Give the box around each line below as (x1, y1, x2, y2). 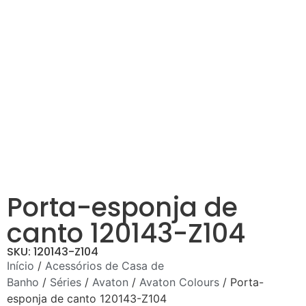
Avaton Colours (139, 275, 219, 289)
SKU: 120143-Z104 (7, 243, 98, 260)
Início (7, 258, 34, 273)
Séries (50, 275, 81, 289)
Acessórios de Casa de (45, 258, 164, 273)
